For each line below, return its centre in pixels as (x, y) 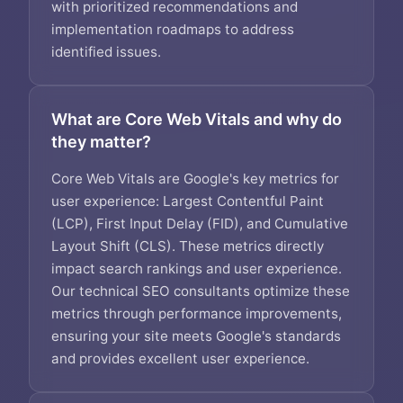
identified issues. (106, 52)
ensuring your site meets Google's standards (196, 336)
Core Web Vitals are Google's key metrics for (195, 179)
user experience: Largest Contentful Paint (188, 201)
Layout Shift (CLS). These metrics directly (188, 246)
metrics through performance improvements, (197, 313)
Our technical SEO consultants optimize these (201, 291)
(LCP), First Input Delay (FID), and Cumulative (200, 224)
